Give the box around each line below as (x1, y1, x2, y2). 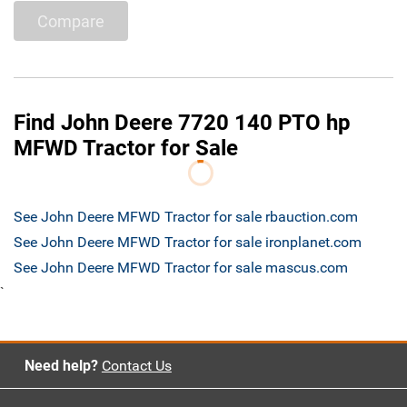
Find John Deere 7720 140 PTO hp (14, 110, 351, 136)
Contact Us (101, 357, 172, 375)
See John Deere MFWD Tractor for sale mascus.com (14, 259, 348, 277)
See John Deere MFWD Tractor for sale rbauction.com (14, 208, 358, 226)
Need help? (24, 357, 98, 375)
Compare (37, 11, 104, 31)
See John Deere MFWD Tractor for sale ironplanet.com (14, 233, 362, 252)
